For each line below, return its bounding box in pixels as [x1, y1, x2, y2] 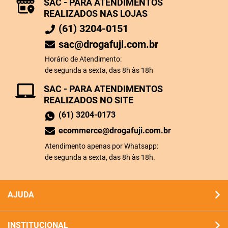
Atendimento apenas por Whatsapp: [45, 142, 158, 150]
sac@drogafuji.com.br [59, 38, 158, 50]
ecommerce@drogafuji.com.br [59, 126, 171, 135]
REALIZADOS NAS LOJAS [44, 8, 148, 19]
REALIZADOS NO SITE [44, 95, 133, 105]
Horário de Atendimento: [45, 55, 122, 63]
